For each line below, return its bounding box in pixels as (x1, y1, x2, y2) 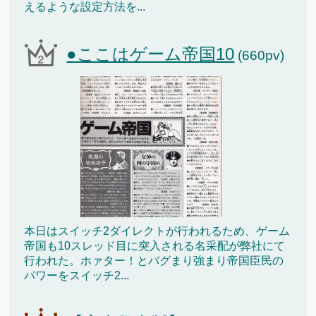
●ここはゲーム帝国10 (66, 44, 235, 63)
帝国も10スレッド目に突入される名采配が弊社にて (24, 239, 286, 252)
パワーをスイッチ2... (24, 269, 130, 281)
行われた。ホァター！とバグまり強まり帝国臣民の (24, 254, 284, 267)
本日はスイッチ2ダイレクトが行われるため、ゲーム (24, 224, 291, 237)
